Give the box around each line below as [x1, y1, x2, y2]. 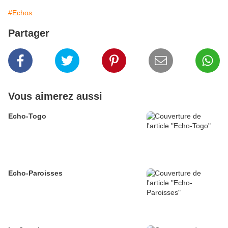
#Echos [8, 9, 32, 17]
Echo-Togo [8, 112, 46, 121]
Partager [8, 27, 49, 39]
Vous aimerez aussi [8, 91, 102, 102]
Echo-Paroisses [8, 169, 63, 178]
